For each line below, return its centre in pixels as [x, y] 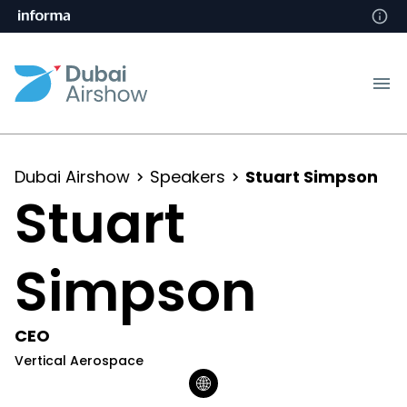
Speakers [188, 177]
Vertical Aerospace [79, 361]
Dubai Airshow [72, 177]
